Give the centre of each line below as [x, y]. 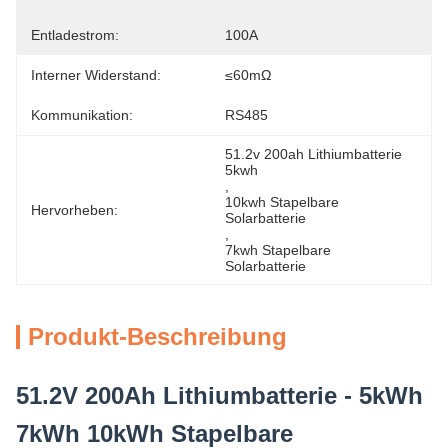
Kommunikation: [82, 115]
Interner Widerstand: [96, 75]
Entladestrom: [75, 35]
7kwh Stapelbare [278, 250]
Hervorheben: [74, 210]
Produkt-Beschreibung [157, 336]
